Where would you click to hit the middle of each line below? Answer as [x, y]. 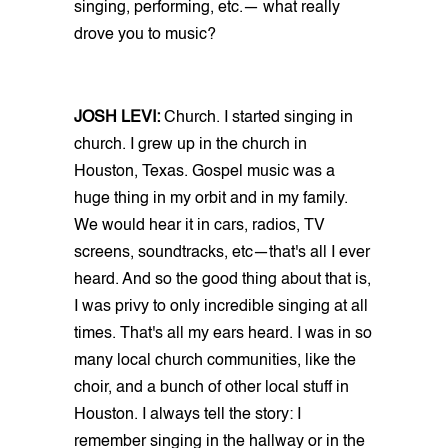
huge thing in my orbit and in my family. [211, 198]
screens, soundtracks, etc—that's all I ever [222, 252]
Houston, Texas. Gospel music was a [204, 171]
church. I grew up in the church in [190, 144]
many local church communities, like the [215, 360]
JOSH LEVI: [119, 117]
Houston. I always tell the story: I [187, 414]
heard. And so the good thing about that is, [222, 279]
